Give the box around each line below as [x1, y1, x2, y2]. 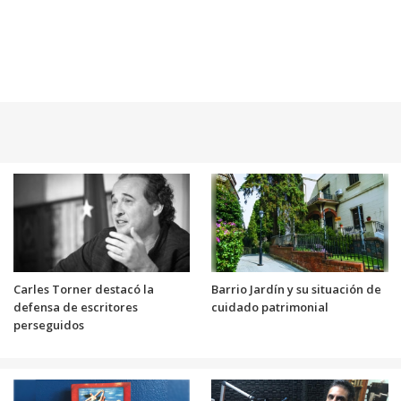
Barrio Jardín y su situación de [211, 281, 381, 298]
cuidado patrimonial [211, 299, 328, 316]
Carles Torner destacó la [13, 281, 154, 298]
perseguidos [13, 317, 84, 334]
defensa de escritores [13, 299, 138, 316]
